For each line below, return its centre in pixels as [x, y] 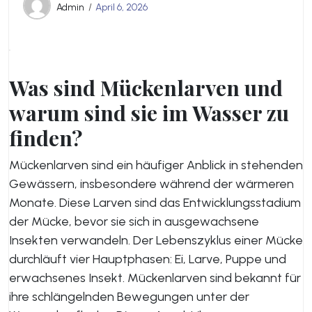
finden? [46, 138]
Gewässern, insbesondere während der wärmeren [151, 184]
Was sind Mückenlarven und [146, 88]
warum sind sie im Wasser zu [149, 113]
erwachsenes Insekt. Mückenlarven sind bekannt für [155, 278]
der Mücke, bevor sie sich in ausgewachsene [134, 221]
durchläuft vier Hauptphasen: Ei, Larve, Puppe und [148, 259]
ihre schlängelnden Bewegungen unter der [129, 297]
